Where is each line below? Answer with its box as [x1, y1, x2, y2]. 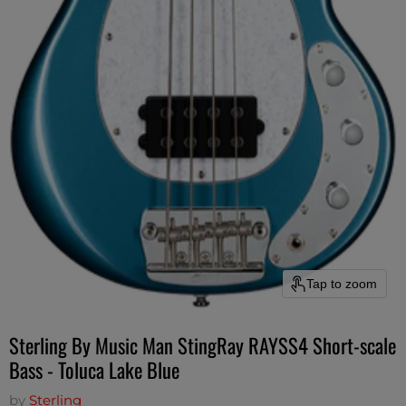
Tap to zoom [306, 275, 377, 291]
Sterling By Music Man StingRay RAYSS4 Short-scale [9, 329, 396, 361]
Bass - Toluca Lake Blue [9, 353, 179, 385]
